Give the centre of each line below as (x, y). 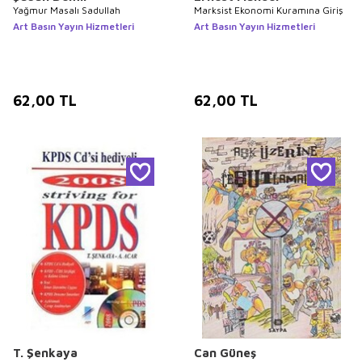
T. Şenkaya (45, 353)
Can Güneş (225, 353)
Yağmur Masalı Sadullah (67, 10)
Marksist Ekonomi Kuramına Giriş (268, 10)
